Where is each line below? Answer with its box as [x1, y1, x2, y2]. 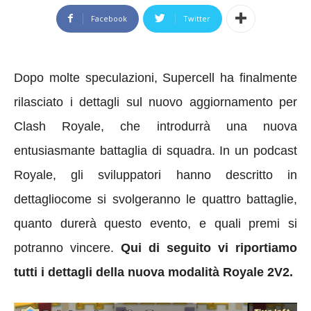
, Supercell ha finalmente [153, 70, 298, 85]
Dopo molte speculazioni [14, 70, 154, 85]
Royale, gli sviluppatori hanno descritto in [14, 167, 297, 182]
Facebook [90, 12, 127, 24]
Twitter [183, 12, 210, 24]
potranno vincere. [14, 240, 114, 255]
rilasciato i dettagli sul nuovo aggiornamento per [14, 94, 297, 109]
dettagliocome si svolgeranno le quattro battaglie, [14, 192, 297, 206]
